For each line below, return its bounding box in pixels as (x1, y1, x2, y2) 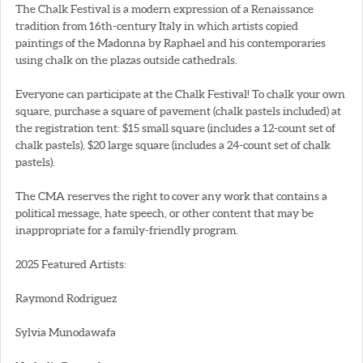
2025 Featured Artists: (15, 258, 126, 271)
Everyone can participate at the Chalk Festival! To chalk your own (15, 88, 345, 101)
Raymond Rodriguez (15, 292, 117, 305)
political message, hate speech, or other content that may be (15, 207, 314, 220)
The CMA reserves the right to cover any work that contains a (15, 190, 327, 203)
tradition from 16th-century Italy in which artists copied (15, 19, 298, 33)
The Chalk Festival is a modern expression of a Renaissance (15, 2, 314, 16)
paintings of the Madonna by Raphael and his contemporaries (15, 36, 326, 50)
